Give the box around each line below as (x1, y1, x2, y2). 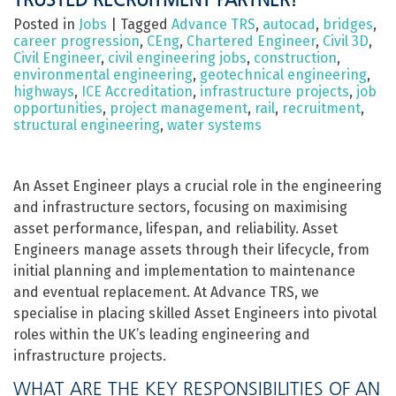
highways (13, 83, 74, 100)
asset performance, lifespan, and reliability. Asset (13, 220, 338, 237)
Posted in (13, 16, 79, 33)
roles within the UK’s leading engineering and (13, 326, 310, 343)
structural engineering (13, 117, 160, 133)
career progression (13, 33, 140, 49)
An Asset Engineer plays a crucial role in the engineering (13, 178, 382, 194)
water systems (167, 117, 262, 133)
